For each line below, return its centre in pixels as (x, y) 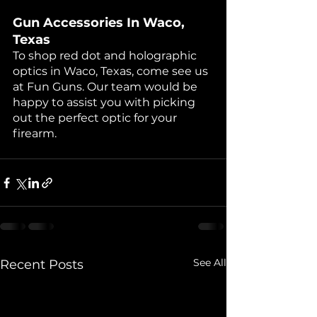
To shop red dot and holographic (106, 56)
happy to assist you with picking (105, 103)
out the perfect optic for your (96, 118)
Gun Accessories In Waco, (100, 23)
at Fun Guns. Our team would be (106, 87)
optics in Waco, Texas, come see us (112, 71)
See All (210, 263)
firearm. (35, 134)
